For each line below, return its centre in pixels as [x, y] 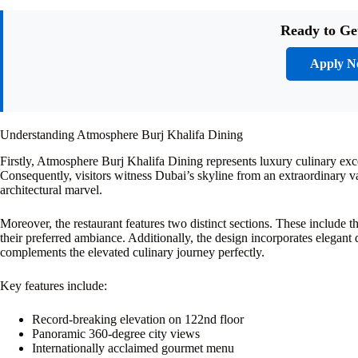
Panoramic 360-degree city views [116, 333]
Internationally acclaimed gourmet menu [133, 348]
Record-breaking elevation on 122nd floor [138, 319]
